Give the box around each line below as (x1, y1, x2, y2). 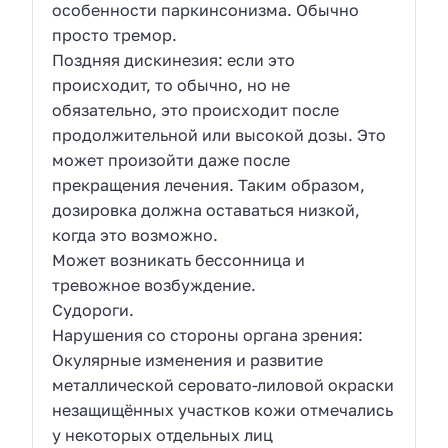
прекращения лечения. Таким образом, (52, 174, 366, 195)
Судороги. (52, 299, 135, 320)
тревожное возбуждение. (52, 274, 257, 295)
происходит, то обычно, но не (52, 74, 291, 95)
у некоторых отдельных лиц (52, 424, 274, 445)
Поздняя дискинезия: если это (52, 49, 296, 70)
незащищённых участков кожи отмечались (52, 399, 394, 420)
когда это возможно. (52, 224, 219, 245)
